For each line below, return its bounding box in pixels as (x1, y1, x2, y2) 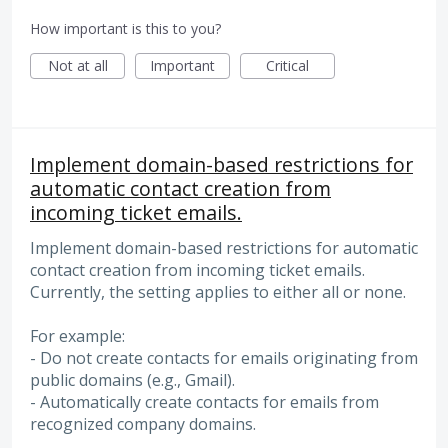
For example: (30, 325, 125, 348)
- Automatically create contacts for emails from (30, 391, 379, 414)
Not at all (47, 55, 108, 75)
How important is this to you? (30, 18, 221, 38)
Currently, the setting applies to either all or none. (30, 280, 406, 303)
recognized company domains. (30, 413, 256, 436)
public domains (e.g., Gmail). (30, 369, 235, 392)
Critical (266, 55, 309, 75)
